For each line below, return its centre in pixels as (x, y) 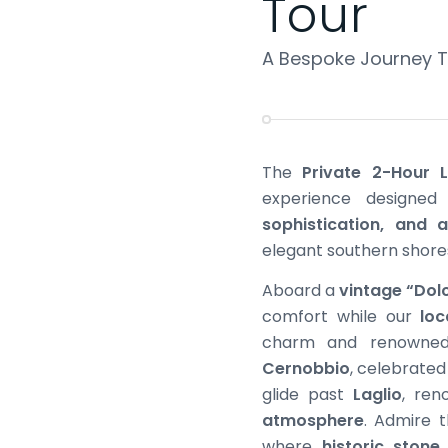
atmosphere (313, 420)
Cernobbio (306, 368)
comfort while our (341, 316)
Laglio (377, 394)
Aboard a (301, 290)
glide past (307, 394)
